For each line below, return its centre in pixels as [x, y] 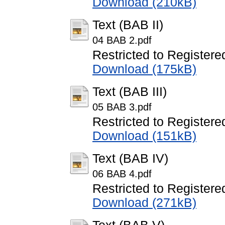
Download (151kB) [144, 136]
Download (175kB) [144, 69]
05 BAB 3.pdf [122, 107]
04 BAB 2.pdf [122, 40]
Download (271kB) [144, 203]
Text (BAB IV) [130, 159]
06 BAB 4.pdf [122, 174]
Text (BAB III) [130, 92]
